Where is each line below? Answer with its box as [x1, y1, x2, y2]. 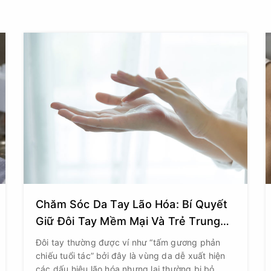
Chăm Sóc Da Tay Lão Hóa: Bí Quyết [36, 198, 228, 211]
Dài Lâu [36, 232, 75, 244]
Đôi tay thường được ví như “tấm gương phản [36, 237, 221, 247]
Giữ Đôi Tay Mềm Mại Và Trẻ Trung [36, 215, 221, 227]
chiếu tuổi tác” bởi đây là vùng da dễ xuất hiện [36, 250, 226, 261]
